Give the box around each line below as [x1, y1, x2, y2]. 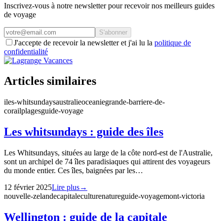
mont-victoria [163, 192, 205, 201]
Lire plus [52, 183, 79, 192]
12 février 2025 [4, 183, 52, 192]
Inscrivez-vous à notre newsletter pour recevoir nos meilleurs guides [4, 1, 215, 10]
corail [4, 107, 21, 115]
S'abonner [99, 28, 127, 36]
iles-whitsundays [4, 98, 56, 107]
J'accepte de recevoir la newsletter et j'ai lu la [14, 38, 152, 47]
